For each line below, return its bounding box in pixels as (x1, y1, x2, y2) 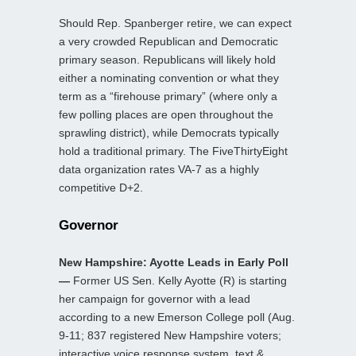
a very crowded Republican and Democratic (59, 34, 278, 48)
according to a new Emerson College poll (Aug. (59, 310, 295, 323)
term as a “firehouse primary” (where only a (59, 89, 277, 103)
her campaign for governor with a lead (59, 292, 250, 305)
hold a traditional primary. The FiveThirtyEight (59, 144, 288, 157)
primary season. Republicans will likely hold (59, 52, 276, 66)
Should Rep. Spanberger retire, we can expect (59, 16, 292, 29)
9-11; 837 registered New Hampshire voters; (59, 328, 281, 342)
